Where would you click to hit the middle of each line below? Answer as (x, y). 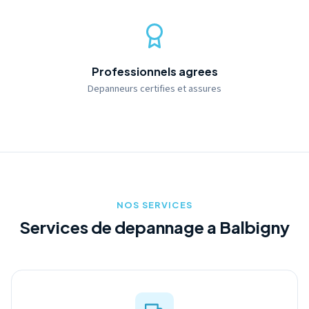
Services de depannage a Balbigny (154, 227)
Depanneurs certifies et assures (154, 89)
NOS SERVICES (154, 205)
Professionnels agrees (154, 71)
